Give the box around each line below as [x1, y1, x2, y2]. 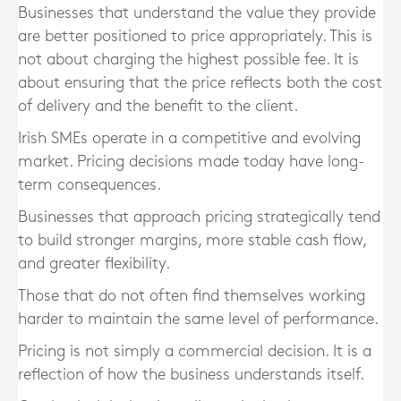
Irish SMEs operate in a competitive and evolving [18, 131, 361, 146]
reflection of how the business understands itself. [18, 367, 364, 382]
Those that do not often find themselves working [18, 288, 365, 303]
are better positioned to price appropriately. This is [18, 29, 372, 44]
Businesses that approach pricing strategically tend [18, 209, 380, 225]
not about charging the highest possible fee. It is [18, 52, 359, 67]
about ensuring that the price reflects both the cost [18, 75, 382, 90]
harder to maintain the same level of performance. [18, 311, 379, 327]
